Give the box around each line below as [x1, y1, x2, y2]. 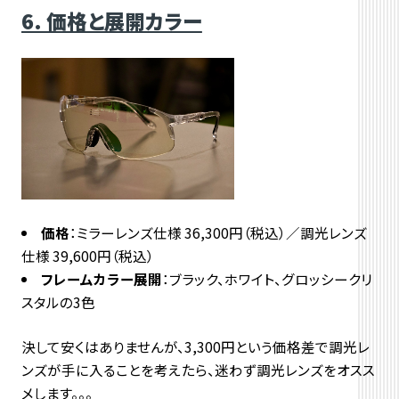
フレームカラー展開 [41, 268, 163, 289]
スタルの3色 [20, 291, 95, 312]
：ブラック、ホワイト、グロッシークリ [162, 268, 373, 289]
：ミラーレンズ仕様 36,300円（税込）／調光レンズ [69, 222, 368, 242]
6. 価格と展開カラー [20, 5, 202, 36]
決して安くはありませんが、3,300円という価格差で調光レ [20, 336, 370, 356]
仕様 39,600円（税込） [20, 245, 154, 265]
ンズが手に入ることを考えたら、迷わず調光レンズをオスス [20, 359, 375, 379]
